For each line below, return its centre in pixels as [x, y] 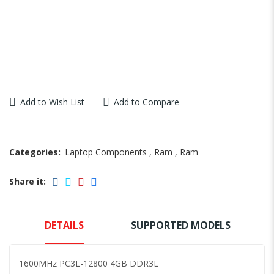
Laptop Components [106, 152]
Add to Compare [146, 102]
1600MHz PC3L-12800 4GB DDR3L [89, 263]
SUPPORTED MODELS [180, 225]
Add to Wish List [52, 102]
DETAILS [64, 225]
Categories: [35, 152]
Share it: [28, 182]
